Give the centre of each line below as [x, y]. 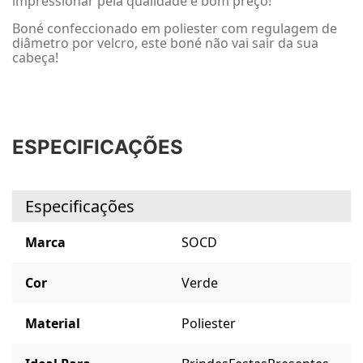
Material [53, 324]
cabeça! [35, 58]
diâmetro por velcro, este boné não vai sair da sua [165, 43]
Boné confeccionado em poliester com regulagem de [175, 28]
